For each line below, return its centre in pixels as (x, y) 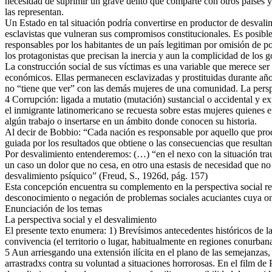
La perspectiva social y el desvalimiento (81, 219)
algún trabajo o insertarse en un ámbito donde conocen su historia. (131, 121)
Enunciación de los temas (53, 208)
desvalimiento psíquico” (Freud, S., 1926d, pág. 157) (106, 175)
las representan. (34, 12)
